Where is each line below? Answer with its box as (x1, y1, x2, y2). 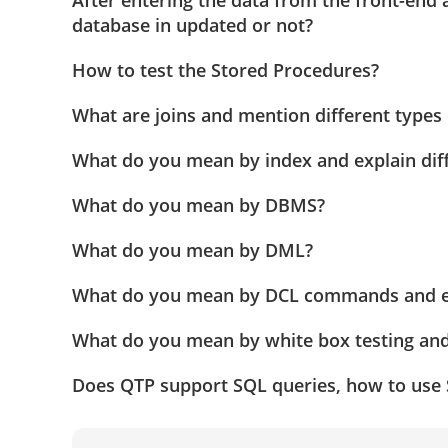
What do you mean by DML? (72, 238, 313, 263)
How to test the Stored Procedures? (72, 58, 379, 83)
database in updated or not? (72, 13, 313, 38)
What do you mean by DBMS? (72, 193, 325, 218)
